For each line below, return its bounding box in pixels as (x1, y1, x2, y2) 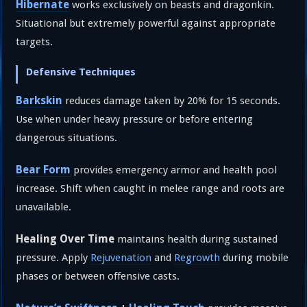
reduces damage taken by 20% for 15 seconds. (62, 94, 281, 107)
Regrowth (174, 251, 221, 264)
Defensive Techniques (26, 65, 136, 78)
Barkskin (16, 93, 63, 107)
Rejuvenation (90, 251, 152, 264)
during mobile (220, 251, 289, 264)
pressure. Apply (16, 251, 91, 264)
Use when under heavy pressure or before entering (16, 112, 254, 125)
